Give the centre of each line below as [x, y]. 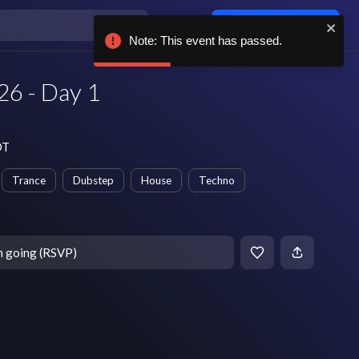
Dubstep [93, 180]
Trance [29, 180]
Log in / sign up [283, 25]
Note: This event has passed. [206, 40]
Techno [217, 180]
